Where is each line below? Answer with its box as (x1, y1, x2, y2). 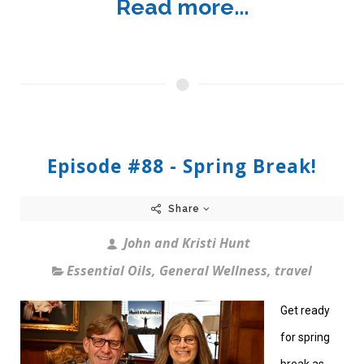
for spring (280, 331, 330, 344)
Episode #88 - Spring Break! (47, 154, 317, 180)
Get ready (280, 304, 330, 318)
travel (275, 262, 312, 280)
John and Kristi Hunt (119, 234, 250, 253)
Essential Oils (67, 262, 152, 280)
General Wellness (159, 262, 267, 280)
